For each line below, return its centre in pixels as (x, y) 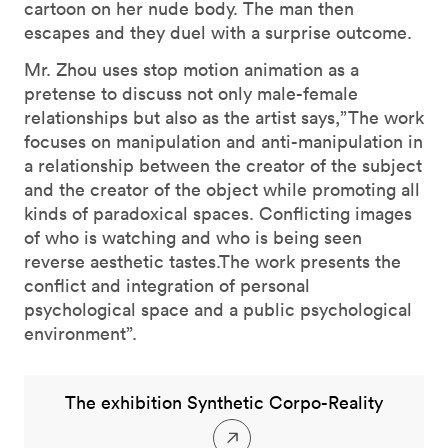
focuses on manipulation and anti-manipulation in (223, 142)
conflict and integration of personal (167, 286)
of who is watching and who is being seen (193, 238)
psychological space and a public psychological (218, 310)
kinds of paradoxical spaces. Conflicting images (218, 214)
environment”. (80, 334)
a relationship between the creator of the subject (223, 166)
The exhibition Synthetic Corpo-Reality (224, 403)
